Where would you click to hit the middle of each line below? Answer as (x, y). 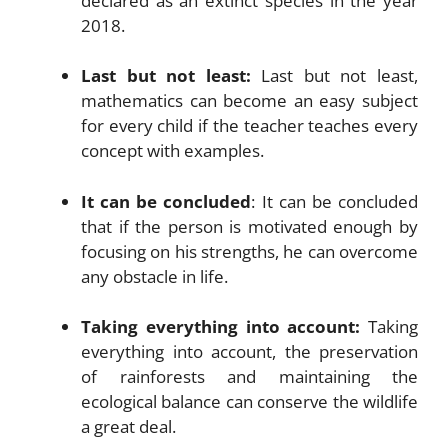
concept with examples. (172, 150)
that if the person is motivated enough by (249, 226)
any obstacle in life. (154, 276)
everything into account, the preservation (249, 351)
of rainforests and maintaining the (249, 376)
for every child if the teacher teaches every (249, 125)
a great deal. (128, 426)
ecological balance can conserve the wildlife (249, 401)
